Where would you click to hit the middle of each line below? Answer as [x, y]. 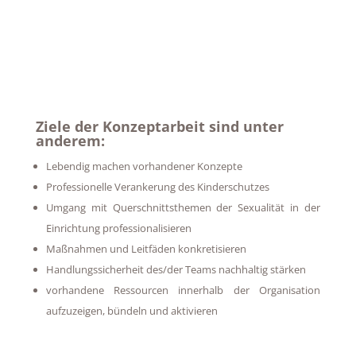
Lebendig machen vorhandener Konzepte [144, 166]
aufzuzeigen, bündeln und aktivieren [132, 311]
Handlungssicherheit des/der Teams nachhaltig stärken [176, 269]
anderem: [70, 141]
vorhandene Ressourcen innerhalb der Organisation [183, 290]
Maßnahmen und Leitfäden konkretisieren [146, 249]
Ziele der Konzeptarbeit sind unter [159, 126]
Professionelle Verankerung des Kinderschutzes [157, 187]
